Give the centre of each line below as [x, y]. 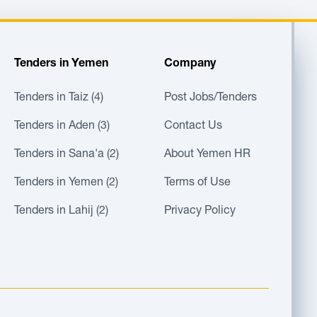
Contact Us [193, 127]
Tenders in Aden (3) [62, 127]
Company [190, 64]
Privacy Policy [200, 212]
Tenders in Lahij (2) [61, 212]
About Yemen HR [207, 155]
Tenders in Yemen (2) [66, 183]
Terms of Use [197, 183]
